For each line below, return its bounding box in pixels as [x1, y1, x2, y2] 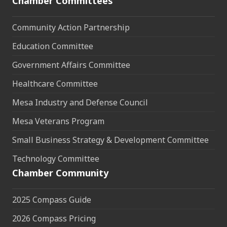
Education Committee [12, 41, 93, 52]
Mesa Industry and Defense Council [12, 97, 148, 108]
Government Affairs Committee [12, 59, 130, 71]
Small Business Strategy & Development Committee [12, 134, 209, 146]
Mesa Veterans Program [12, 116, 104, 127]
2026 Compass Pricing [12, 213, 96, 224]
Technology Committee [12, 153, 99, 165]
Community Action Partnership [12, 22, 130, 33]
